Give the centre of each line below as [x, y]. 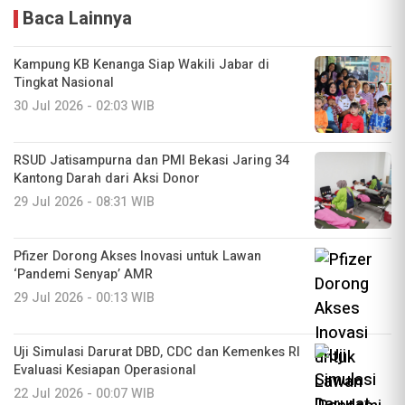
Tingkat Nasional [64, 82]
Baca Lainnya [77, 18]
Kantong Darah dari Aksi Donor [107, 178]
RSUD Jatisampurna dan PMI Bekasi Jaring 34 [151, 160]
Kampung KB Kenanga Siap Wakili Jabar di [141, 64]
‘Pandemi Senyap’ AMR [83, 274]
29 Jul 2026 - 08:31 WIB [84, 202]
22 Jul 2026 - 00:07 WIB [84, 393]
